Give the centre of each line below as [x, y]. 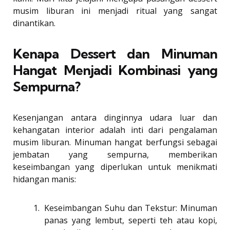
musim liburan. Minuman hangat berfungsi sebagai [115, 142]
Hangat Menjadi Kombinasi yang [115, 70]
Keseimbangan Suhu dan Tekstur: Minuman [131, 208]
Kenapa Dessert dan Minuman [115, 54]
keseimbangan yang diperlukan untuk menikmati [115, 167]
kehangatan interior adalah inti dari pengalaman [115, 130]
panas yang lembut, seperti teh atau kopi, [131, 221]
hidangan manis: [44, 179]
